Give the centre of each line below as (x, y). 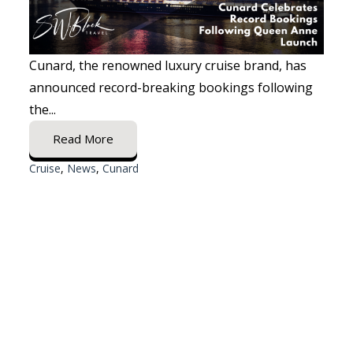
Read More (84, 138)
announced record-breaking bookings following (171, 87)
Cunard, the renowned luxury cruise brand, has (168, 65)
